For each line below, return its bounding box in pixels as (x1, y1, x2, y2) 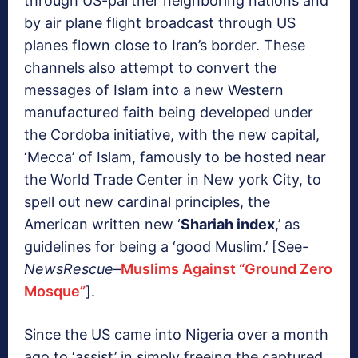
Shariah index (181, 215, 275, 233)
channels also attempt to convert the (24, 58, 276, 76)
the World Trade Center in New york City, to (24, 170, 321, 188)
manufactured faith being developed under (24, 103, 313, 121)
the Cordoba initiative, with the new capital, (24, 125, 320, 143)
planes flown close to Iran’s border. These (24, 36, 305, 54)
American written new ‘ (24, 215, 181, 233)
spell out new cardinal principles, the (24, 193, 270, 210)
